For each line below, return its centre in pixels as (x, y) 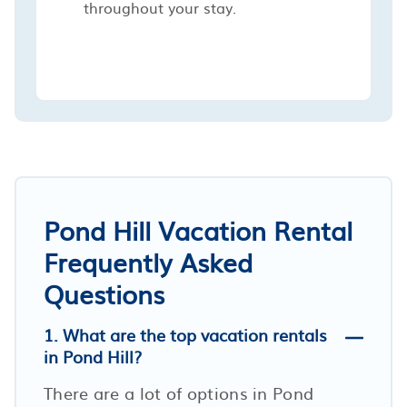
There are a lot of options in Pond (179, 392)
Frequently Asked (148, 261)
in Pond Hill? (93, 356)
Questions (104, 293)
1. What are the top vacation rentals (185, 334)
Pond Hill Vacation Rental (198, 229)
